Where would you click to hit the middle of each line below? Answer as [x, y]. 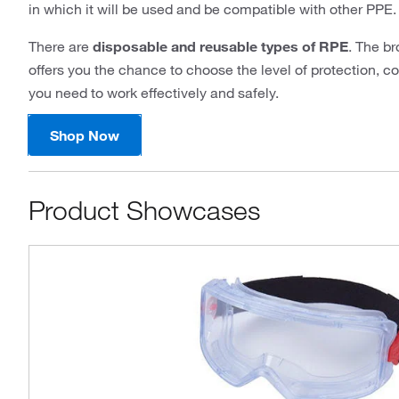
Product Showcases [144, 210]
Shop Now [85, 135]
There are [61, 46]
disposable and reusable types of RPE [220, 46]
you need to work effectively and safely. [154, 93]
